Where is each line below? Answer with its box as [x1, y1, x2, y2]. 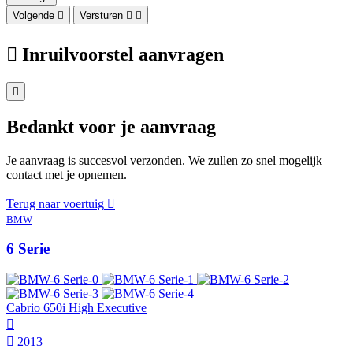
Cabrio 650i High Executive [6, 300, 147, 314]
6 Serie [6, 240, 50, 258]
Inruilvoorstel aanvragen [22, 43, 224, 65]
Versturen [80, 9, 123, 21]
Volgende [13, 9, 54, 21]
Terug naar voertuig [6, 196, 104, 210]
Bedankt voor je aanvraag [6, 116, 216, 137]
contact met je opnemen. [6, 167, 127, 181]
